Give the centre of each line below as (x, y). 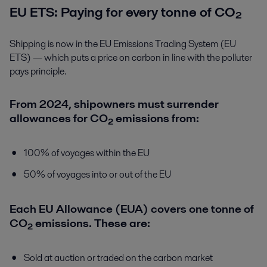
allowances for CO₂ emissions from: (104, 119)
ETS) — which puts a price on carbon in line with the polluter (131, 58)
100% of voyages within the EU (87, 153)
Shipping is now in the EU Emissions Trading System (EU (123, 44)
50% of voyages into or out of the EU (97, 175)
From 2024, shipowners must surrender (114, 104)
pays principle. (38, 72)
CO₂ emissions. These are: (80, 223)
